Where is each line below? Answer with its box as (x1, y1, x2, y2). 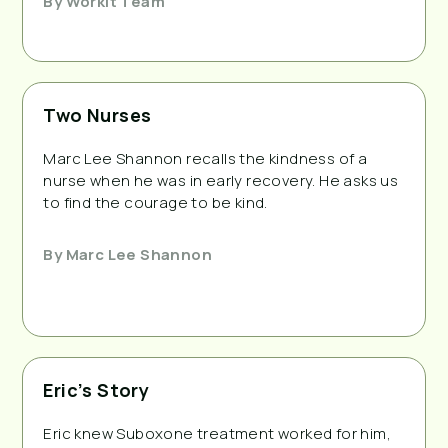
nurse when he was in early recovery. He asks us (43, 169, 399, 191)
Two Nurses (43, 102, 152, 127)
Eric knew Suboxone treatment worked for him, (43, 422, 391, 444)
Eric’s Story (43, 377, 150, 402)
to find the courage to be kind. (43, 191, 268, 213)
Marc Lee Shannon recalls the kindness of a (43, 147, 368, 169)
